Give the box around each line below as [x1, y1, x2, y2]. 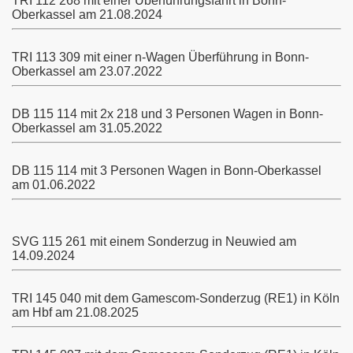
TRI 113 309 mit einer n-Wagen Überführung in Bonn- [12, 50, 309, 64]
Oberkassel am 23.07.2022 [12, 65, 162, 78]
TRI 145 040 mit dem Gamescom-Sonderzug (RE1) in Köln [12, 292, 340, 305]
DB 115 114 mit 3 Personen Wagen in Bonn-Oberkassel [12, 164, 321, 177]
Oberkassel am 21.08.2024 [12, 8, 162, 21]
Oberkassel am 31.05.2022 [12, 121, 162, 135]
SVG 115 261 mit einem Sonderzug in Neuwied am [12, 235, 296, 248]
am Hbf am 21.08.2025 [12, 306, 139, 319]
